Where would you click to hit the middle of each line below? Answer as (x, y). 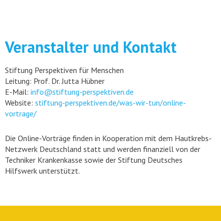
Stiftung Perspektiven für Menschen (64, 70)
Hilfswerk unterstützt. (42, 171)
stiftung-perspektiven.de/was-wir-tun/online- (110, 103)
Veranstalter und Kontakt (91, 47)
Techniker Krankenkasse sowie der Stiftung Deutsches (94, 160)
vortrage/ (21, 113)
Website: (20, 103)
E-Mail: (18, 92)
